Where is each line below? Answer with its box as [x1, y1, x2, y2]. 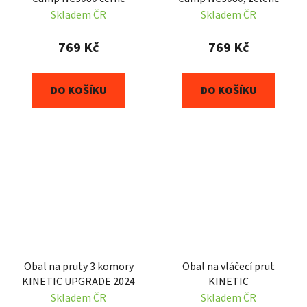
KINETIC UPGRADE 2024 [22, 274, 135, 290]
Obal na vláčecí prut [182, 259, 275, 275]
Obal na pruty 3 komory [23, 259, 134, 275]
